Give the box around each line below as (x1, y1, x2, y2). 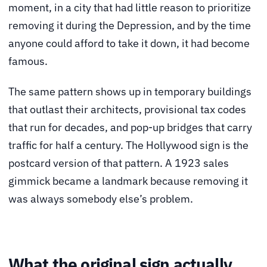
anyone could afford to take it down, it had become (8, 36, 250, 50)
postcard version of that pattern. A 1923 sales (8, 156, 229, 170)
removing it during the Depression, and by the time (8, 18, 251, 32)
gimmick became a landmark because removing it (8, 174, 248, 188)
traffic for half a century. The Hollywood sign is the (8, 138, 249, 153)
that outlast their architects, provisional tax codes (8, 103, 246, 117)
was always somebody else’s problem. (8, 192, 193, 206)
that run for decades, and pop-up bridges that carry (8, 120, 252, 135)
